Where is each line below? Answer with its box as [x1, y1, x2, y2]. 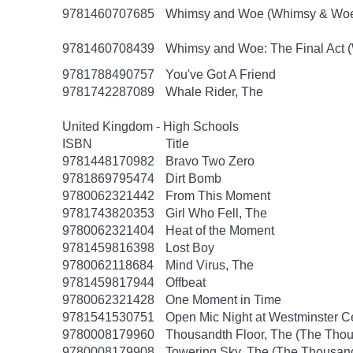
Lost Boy [165, 241, 214, 255]
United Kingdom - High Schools [62, 120, 239, 133]
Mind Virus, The [165, 258, 254, 272]
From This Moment [165, 189, 270, 203]
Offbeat [165, 276, 206, 289]
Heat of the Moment [165, 224, 274, 237]
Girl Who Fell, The [165, 206, 267, 220]
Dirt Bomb [165, 172, 221, 185]
